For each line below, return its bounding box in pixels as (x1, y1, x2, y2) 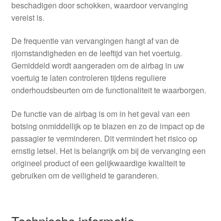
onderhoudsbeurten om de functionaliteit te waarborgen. (11, 84, 206, 96)
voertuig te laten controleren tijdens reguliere (11, 72, 166, 84)
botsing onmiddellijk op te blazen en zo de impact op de (11, 120, 205, 132)
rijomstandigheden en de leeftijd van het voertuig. (11, 47, 182, 59)
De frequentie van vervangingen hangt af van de (11, 35, 179, 47)
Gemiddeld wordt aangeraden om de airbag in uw (11, 60, 184, 72)
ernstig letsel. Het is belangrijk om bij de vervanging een (11, 145, 206, 156)
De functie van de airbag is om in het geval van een (11, 108, 190, 119)
